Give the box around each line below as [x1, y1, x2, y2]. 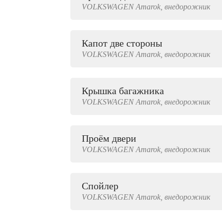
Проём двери [82, 133, 136, 144]
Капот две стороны [82, 38, 162, 49]
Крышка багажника [82, 85, 164, 96]
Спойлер [82, 180, 118, 191]
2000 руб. [12, 9, 57, 22]
